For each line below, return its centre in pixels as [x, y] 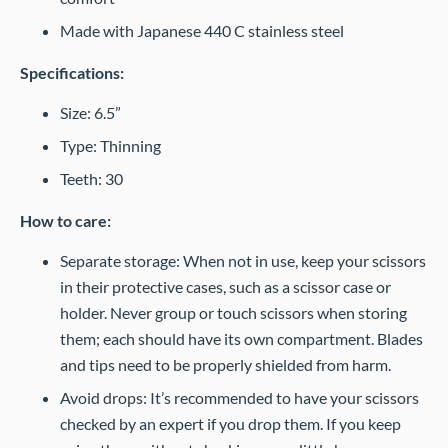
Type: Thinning [110, 145]
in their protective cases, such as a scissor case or [225, 286]
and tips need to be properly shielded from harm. [225, 364]
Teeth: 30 [91, 178]
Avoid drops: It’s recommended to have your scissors [239, 397]
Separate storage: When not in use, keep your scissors [243, 260]
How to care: [65, 220]
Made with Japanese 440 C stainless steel [202, 30]
